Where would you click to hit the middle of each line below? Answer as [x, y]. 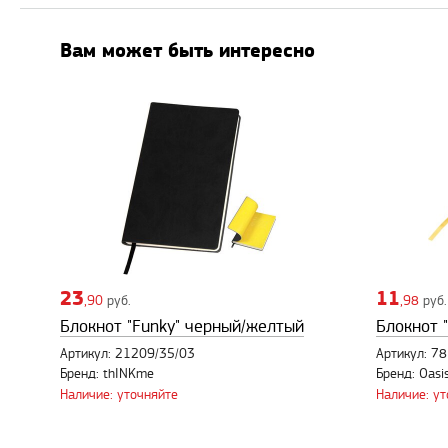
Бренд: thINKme [107, 374]
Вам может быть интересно [187, 51]
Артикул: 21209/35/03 [127, 354]
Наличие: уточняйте [119, 394]
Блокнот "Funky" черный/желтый [182, 327]
